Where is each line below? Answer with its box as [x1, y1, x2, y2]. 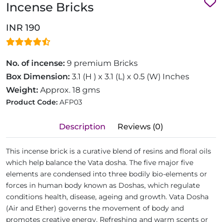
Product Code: [6, 98, 59, 107]
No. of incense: [6, 58, 65, 68]
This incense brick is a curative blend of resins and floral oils [6, 147, 211, 156]
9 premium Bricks [65, 58, 140, 68]
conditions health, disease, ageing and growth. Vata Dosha [6, 192, 209, 202]
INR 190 [6, 22, 40, 34]
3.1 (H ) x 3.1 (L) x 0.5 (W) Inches [70, 72, 189, 82]
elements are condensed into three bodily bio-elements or [6, 169, 207, 179]
